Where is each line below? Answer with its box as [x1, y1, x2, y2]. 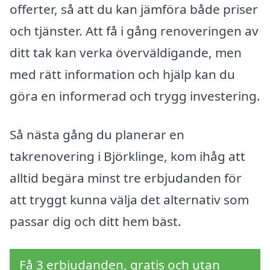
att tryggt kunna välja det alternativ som [10, 190, 249, 208]
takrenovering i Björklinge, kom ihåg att [10, 147, 245, 165]
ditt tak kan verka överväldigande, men [10, 44, 242, 61]
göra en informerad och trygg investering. [10, 87, 260, 105]
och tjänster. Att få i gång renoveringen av [10, 22, 259, 40]
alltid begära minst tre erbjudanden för [10, 169, 242, 186]
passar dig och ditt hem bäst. [10, 212, 181, 230]
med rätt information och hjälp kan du [10, 66, 235, 83]
